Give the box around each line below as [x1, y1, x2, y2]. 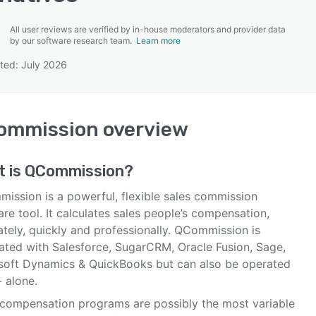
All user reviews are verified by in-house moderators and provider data [10, 24, 286, 35]
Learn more [136, 35, 181, 46]
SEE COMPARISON [114, 64, 195, 75]
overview [99, 118, 188, 141]
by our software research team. [10, 35, 136, 46]
